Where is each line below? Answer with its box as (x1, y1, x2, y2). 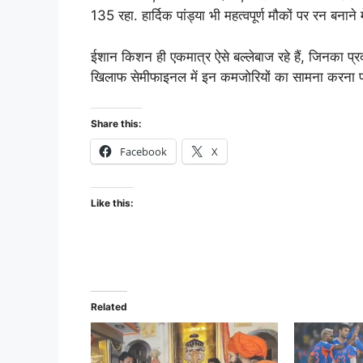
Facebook (120, 144, 167, 160)
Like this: (91, 197, 134, 210)
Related (91, 301, 127, 314)
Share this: (91, 117, 142, 130)
